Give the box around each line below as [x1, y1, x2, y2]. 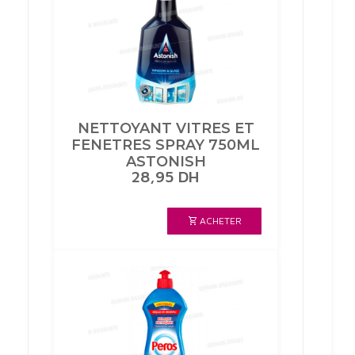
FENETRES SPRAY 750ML [71, 136, 260, 154]
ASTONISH [125, 152, 206, 170]
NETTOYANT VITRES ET [77, 119, 254, 137]
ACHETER [199, 214, 242, 227]
